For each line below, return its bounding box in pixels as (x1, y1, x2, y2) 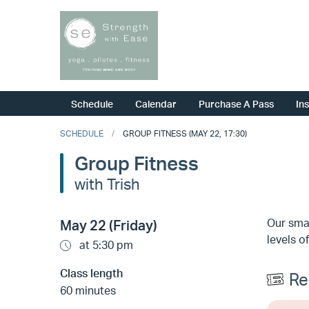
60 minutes (60, 283, 116, 298)
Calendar (135, 97, 177, 110)
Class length (60, 266, 123, 281)
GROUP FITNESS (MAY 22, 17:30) (123, 128, 247, 139)
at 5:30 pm (77, 238, 133, 252)
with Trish (74, 174, 140, 194)
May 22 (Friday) (60, 217, 157, 235)
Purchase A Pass (199, 97, 274, 110)
